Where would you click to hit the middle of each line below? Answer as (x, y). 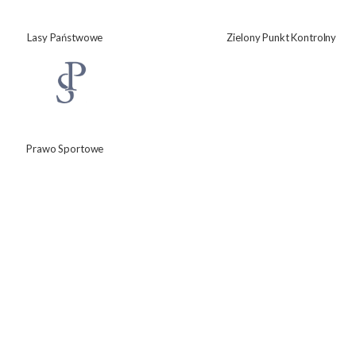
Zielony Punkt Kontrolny (282, 37)
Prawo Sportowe (65, 148)
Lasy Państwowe (65, 37)
